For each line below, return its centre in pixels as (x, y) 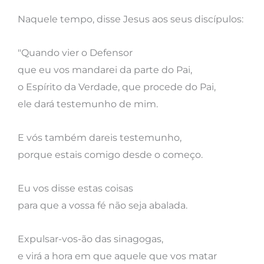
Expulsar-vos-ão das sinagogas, (90, 239)
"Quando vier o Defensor (75, 52)
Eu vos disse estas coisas (75, 188)
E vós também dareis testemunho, (100, 137)
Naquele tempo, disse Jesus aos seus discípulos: (131, 19)
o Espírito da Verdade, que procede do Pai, (117, 87)
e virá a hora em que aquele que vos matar (117, 256)
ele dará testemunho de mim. (88, 104)
